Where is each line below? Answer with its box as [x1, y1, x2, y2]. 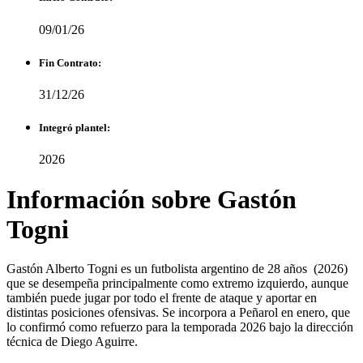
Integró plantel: [39, 122, 110, 135]
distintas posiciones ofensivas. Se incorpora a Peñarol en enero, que [6, 305, 350, 320]
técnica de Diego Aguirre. [6, 335, 141, 349]
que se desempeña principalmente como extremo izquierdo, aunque [6, 276, 348, 291]
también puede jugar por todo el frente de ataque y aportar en [6, 291, 317, 305]
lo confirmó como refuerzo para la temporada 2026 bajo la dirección [6, 320, 353, 335]
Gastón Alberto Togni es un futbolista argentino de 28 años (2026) [6, 262, 348, 276]
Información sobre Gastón [6, 184, 297, 214]
